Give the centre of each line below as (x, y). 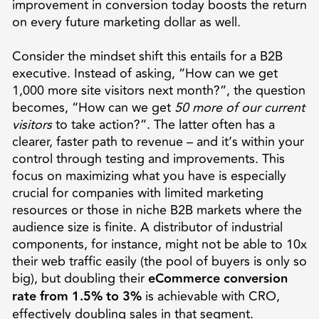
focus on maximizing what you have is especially (149, 176)
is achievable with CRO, (210, 296)
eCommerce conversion (218, 278)
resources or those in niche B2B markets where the (157, 210)
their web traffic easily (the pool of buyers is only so (159, 261)
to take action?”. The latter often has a (163, 124)
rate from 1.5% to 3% (77, 296)
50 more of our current (239, 107)
